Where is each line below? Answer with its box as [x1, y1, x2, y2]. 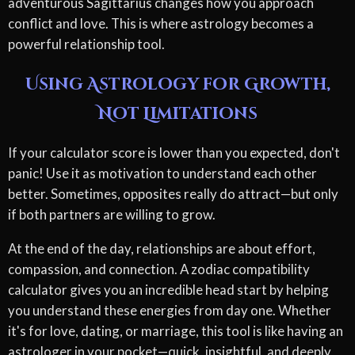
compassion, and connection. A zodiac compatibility [8, 260, 310, 277]
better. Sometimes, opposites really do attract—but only [8, 185, 338, 202]
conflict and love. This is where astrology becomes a [8, 14, 314, 32]
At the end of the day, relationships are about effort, [8, 239, 315, 257]
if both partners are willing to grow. [8, 205, 216, 223]
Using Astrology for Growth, [25, 73, 330, 96]
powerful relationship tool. [8, 35, 165, 52]
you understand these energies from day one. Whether [8, 301, 331, 319]
